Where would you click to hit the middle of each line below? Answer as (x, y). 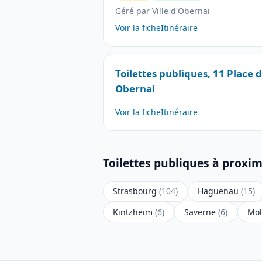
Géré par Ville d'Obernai (163, 11)
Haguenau (219, 191)
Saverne (201, 212)
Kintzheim (134, 212)
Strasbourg (136, 191)
